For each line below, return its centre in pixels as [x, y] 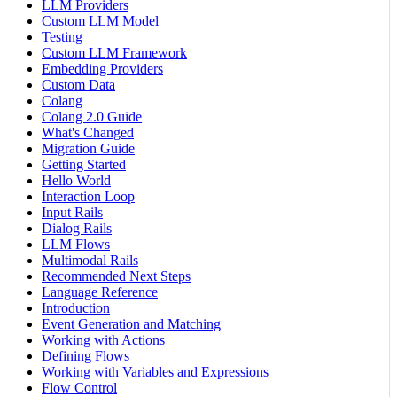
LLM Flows [76, 245]
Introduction [76, 308]
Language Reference [100, 292]
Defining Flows [86, 356]
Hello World [76, 181]
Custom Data [78, 85]
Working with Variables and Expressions [155, 372]
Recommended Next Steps [116, 276]
